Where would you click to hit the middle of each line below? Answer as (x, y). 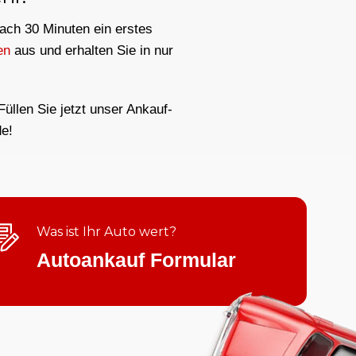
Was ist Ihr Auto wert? (106, 232)
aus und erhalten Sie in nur (91, 50)
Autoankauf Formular (136, 260)
